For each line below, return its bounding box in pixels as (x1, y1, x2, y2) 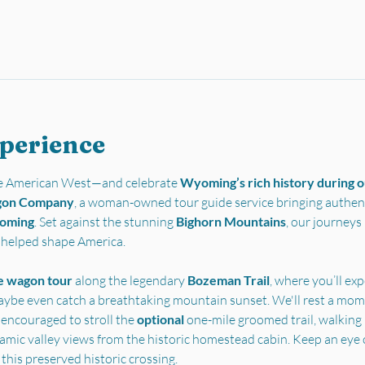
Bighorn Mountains (175, 213, 286, 229)
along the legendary (72, 272, 187, 288)
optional (136, 311, 187, 327)
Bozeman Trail (187, 272, 270, 288)
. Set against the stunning (33, 213, 176, 230)
